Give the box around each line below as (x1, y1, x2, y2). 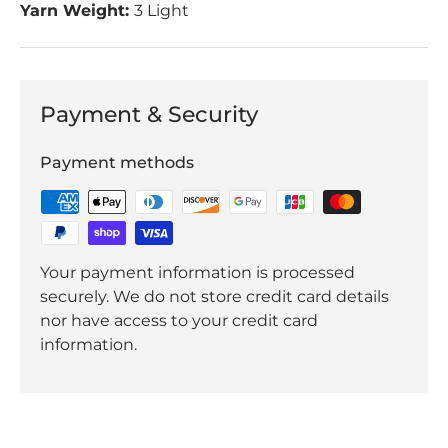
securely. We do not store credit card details (40, 287, 389, 307)
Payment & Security (40, 101, 258, 128)
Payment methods (40, 153, 194, 173)
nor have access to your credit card (40, 311, 318, 331)
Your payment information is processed (40, 263, 355, 283)
